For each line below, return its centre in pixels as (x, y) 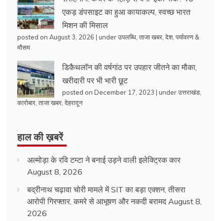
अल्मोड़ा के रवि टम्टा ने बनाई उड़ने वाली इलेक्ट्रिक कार (104, 160)
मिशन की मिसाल (85, 25)
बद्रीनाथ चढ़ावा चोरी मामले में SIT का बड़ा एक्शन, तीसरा (106, 189)
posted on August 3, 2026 (56, 37)
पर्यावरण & (187, 37)
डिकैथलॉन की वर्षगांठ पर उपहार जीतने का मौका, (129, 67)
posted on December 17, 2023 (108, 92)
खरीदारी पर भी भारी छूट (95, 80)
